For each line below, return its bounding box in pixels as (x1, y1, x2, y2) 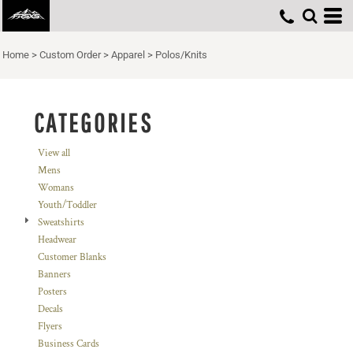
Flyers (38, 320, 62, 333)
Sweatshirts (38, 216, 84, 229)
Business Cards (38, 337, 99, 351)
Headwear (38, 233, 76, 247)
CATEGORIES (34, 108, 153, 138)
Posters (38, 285, 67, 299)
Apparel (111, 49, 145, 61)
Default (13, 6, 42, 20)
